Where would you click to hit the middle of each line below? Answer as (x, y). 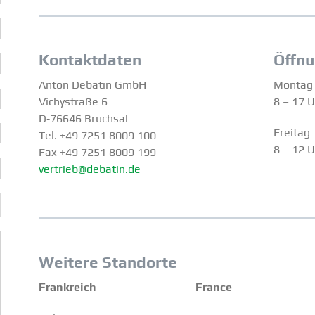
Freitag (292, 133)
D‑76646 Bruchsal (84, 119)
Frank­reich (68, 288)
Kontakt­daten (90, 60)
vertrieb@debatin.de (90, 169)
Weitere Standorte (108, 263)
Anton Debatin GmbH (93, 85)
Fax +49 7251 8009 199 (98, 153)
